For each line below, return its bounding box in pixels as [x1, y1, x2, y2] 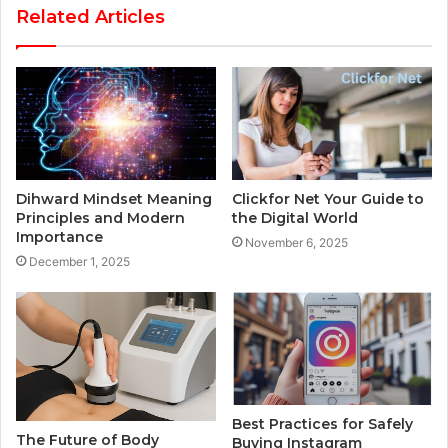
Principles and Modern [16, 208, 185, 227]
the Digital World [232, 208, 358, 227]
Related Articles [16, 6, 165, 29]
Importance [16, 227, 103, 246]
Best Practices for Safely [232, 414, 413, 433]
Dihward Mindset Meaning [16, 189, 212, 208]
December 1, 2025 [29, 253, 130, 269]
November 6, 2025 [245, 234, 348, 250]
